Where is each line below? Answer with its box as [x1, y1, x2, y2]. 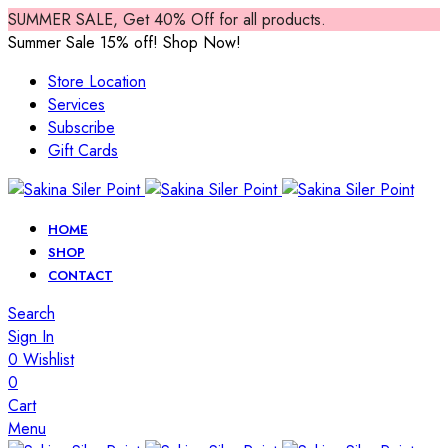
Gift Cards [48, 139, 118, 162]
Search [8, 302, 55, 325]
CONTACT [48, 266, 113, 285]
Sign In [8, 325, 54, 348]
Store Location [48, 70, 146, 93]
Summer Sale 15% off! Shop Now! [8, 31, 241, 54]
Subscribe [48, 116, 115, 139]
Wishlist [23, 348, 74, 371]
